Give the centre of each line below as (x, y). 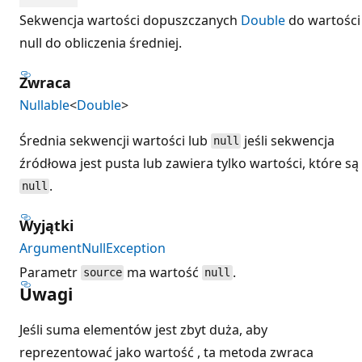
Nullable (44, 105)
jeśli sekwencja (288, 140)
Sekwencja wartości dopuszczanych (130, 20)
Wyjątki (46, 225)
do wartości (323, 20)
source (102, 273)
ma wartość (163, 272)
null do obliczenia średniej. (101, 42)
